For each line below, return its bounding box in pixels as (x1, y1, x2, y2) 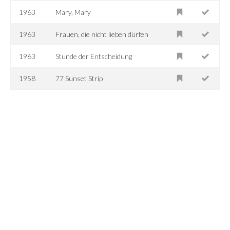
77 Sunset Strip (55, 73, 103, 83)
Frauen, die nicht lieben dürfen (55, 29, 149, 39)
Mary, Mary (55, 7, 91, 16)
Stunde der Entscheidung (55, 51, 132, 61)
